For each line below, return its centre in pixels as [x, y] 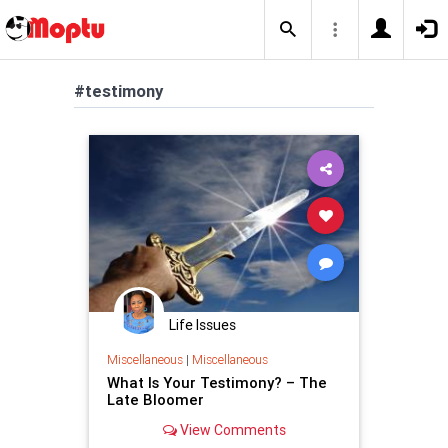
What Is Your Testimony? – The [216, 382]
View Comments [231, 429]
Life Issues [202, 325]
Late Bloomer [155, 399]
